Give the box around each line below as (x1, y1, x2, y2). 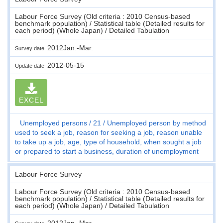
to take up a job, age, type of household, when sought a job (15, 137, 202, 146)
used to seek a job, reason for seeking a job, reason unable (15, 128, 202, 136)
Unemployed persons (20, 118, 87, 127)
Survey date (15, 45, 47, 51)
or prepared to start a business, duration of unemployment (15, 147, 199, 155)
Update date (15, 62, 47, 69)
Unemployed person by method (107, 118, 206, 127)
